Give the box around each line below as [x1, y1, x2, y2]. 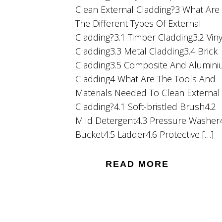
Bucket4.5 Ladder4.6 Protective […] [75, 128, 214, 140]
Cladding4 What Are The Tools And [75, 72, 216, 85]
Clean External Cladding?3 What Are [75, 3, 220, 15]
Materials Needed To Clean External [75, 86, 220, 99]
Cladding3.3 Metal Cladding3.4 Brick [75, 45, 218, 57]
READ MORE [106, 159, 169, 169]
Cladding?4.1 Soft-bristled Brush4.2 [75, 100, 216, 112]
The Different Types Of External [75, 17, 201, 29]
